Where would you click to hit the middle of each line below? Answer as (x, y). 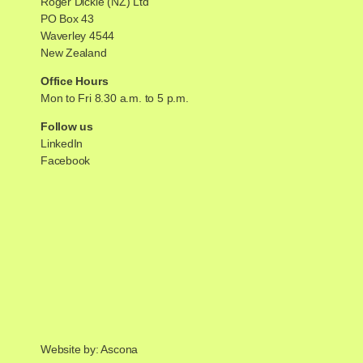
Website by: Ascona (89, 350)
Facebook (65, 161)
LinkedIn (62, 144)
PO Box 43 (67, 19)
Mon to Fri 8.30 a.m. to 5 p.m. (114, 98)
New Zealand (73, 53)
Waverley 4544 (77, 36)
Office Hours (74, 81)
